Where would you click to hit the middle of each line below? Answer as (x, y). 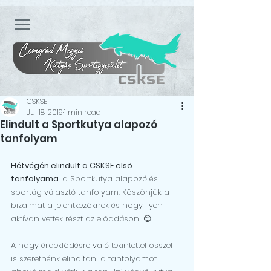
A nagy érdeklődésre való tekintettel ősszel (93, 245)
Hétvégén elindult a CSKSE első (73, 165)
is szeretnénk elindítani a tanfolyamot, (86, 259)
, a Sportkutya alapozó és (109, 179)
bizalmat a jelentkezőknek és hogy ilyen (88, 205)
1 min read (83, 112)
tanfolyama (35, 179)
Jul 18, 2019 (45, 112)
